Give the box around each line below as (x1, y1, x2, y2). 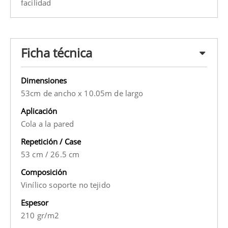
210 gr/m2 (21, 210, 60, 221)
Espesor (21, 197, 48, 208)
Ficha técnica (21, 44, 92, 62)
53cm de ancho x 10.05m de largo (21, 88, 144, 99)
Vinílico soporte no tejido (21, 180, 110, 190)
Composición (21, 167, 67, 178)
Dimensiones (21, 75, 67, 86)
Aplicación (21, 106, 57, 117)
